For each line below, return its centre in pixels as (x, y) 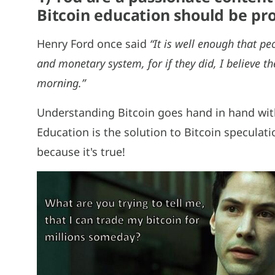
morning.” (61, 83)
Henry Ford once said (93, 43)
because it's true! (81, 151)
